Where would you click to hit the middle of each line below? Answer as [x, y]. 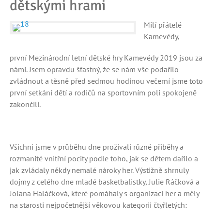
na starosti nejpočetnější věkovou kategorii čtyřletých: [98, 205]
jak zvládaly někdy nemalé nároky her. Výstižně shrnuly [99, 170]
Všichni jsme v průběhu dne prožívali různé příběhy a [97, 147]
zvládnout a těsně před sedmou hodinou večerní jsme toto [106, 81]
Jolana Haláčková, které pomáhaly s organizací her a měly [104, 193]
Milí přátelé [163, 25]
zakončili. [25, 104]
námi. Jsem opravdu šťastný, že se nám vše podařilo [94, 69]
